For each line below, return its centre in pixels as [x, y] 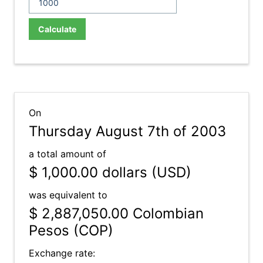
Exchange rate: [62, 253]
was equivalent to [68, 195]
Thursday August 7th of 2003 [127, 131]
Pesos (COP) [71, 230]
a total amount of [68, 154]
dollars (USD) [145, 172]
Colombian [166, 213]
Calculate [57, 29]
